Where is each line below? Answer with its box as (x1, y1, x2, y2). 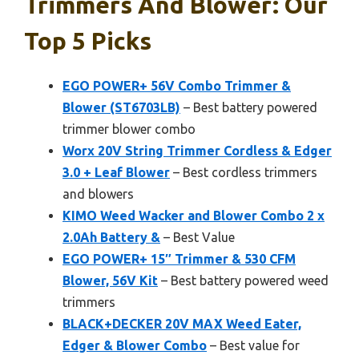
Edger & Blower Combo (63, 338, 207, 353)
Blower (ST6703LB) (63, 100, 180, 115)
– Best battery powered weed (158, 273, 329, 288)
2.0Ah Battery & (63, 230, 160, 245)
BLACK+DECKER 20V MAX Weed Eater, (63, 317, 301, 332)
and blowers (63, 187, 134, 202)
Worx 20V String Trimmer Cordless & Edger (63, 143, 332, 159)
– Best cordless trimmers (170, 165, 317, 180)
